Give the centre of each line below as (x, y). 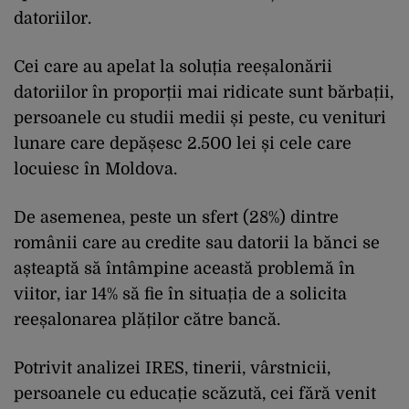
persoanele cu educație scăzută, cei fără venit (195, 393)
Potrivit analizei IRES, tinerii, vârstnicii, (172, 367)
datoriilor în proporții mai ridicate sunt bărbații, (204, 92)
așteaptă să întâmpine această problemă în (184, 268)
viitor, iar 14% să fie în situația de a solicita (180, 294)
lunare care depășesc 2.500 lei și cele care (183, 143)
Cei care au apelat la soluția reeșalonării (173, 66)
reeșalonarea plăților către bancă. (147, 319)
